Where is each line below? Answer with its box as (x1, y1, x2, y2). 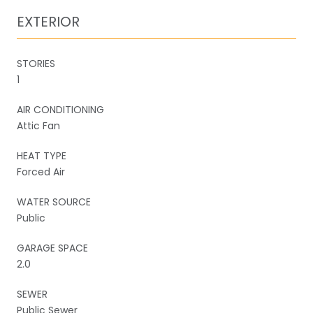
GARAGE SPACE (17, 240, 88, 255)
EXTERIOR (17, 11, 80, 31)
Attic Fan (17, 118, 60, 133)
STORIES (17, 56, 55, 71)
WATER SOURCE (17, 194, 91, 209)
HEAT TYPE (17, 148, 66, 163)
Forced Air (17, 164, 65, 179)
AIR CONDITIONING (17, 102, 104, 117)
